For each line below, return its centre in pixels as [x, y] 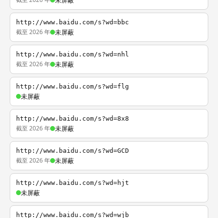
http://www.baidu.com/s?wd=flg [73, 86]
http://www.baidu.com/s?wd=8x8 [73, 118]
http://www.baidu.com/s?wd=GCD [73, 151]
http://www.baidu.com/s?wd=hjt [73, 183]
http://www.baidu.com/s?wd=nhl [73, 54]
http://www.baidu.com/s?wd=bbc [73, 22]
